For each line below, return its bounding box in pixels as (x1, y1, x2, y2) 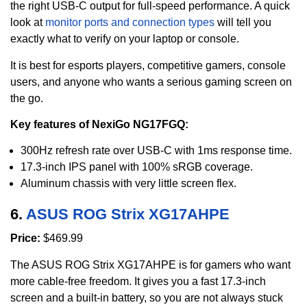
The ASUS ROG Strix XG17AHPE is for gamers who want (10, 258, 291, 271)
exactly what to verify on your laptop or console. (10, 33, 239, 45)
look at (10, 16, 45, 29)
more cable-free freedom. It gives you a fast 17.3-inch (10, 275, 266, 287)
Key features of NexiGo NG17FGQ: (10, 118, 188, 130)
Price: (10, 232, 40, 245)
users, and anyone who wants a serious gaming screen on (10, 75, 292, 88)
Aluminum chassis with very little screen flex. (21, 177, 236, 190)
